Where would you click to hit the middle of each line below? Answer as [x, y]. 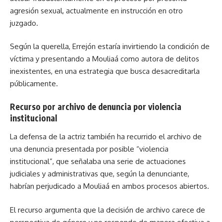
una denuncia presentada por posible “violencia [89, 149]
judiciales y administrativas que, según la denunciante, [100, 174]
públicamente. [34, 84]
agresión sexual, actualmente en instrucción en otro [96, 10]
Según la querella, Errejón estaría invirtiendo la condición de [110, 47]
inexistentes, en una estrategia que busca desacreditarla [105, 71]
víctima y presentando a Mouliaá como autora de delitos [105, 59]
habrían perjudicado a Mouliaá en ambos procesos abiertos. [110, 186]
